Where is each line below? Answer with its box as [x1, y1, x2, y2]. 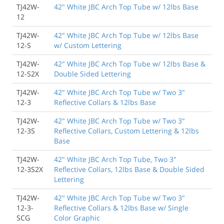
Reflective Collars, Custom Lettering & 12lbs [54, 125, 199, 135]
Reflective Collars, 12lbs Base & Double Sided [54, 164, 204, 174]
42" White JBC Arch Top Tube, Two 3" [54, 154, 176, 164]
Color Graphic [54, 212, 100, 222]
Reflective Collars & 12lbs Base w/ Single [54, 202, 188, 212]
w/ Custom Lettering [54, 40, 121, 50]
